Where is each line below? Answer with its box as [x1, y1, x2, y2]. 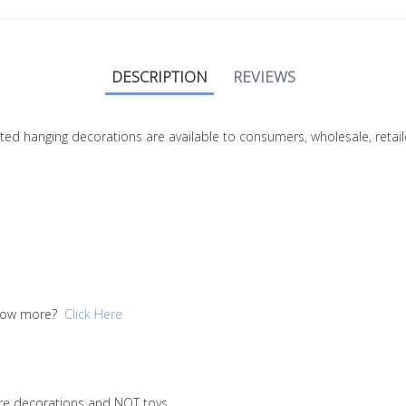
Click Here [64, 304, 122, 323]
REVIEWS [232, 65, 295, 87]
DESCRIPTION [111, 65, 208, 87]
